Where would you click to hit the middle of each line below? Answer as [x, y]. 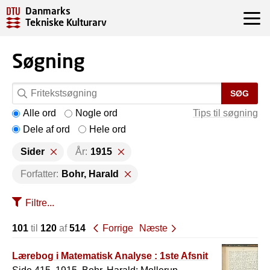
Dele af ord [46, 129]
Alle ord [39, 113]
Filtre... [40, 203]
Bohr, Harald [90, 174]
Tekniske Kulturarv [66, 22]
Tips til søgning [225, 113]
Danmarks [48, 11]
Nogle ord [96, 113]
